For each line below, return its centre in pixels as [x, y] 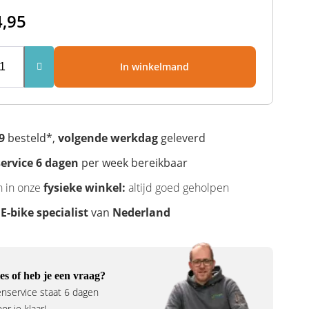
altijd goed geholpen [178, 187]
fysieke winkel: [84, 187]
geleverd [181, 138]
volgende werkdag [108, 138]
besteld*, [31, 138]
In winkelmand [155, 66]
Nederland [141, 212]
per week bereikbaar [133, 162]
